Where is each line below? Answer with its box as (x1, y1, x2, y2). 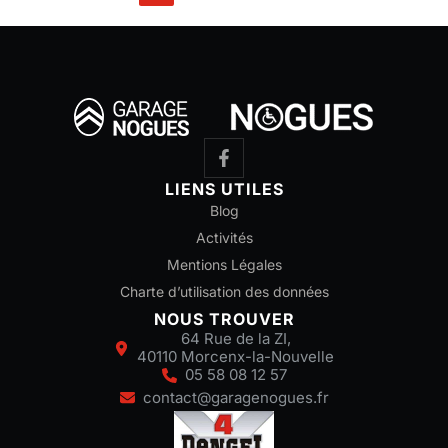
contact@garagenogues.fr (142, 387, 329, 407)
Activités (195, 229, 253, 247)
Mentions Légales (166, 256, 282, 274)
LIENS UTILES (164, 179, 284, 200)
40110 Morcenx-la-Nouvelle (137, 347, 334, 367)
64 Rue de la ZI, (180, 329, 291, 349)
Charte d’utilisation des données (119, 283, 329, 301)
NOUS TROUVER (153, 309, 295, 330)
